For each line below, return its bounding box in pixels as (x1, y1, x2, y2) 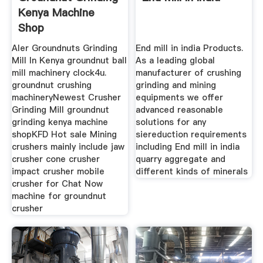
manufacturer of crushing (136, 67, 242, 79)
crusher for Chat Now (11, 178, 103, 190)
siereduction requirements (136, 129, 247, 141)
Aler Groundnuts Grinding (11, 42, 117, 55)
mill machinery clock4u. (11, 67, 106, 79)
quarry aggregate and (136, 153, 226, 166)
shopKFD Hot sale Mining (11, 129, 117, 141)
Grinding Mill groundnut (11, 104, 109, 116)
